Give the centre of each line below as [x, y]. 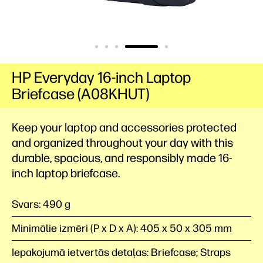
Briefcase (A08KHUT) [81, 94]
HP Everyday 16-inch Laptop [101, 77]
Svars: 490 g [41, 204]
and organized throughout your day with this [122, 143]
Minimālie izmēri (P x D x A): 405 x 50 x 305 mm [122, 228]
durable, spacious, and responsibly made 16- [122, 158]
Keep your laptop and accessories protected [124, 127]
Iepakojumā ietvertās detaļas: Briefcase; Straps [121, 252]
